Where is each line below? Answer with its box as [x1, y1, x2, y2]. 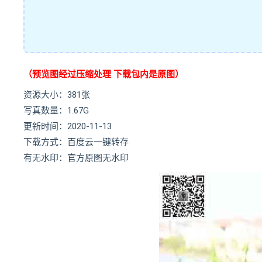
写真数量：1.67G [23, 105, 89, 116]
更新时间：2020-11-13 [23, 121, 112, 132]
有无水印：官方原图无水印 [23, 153, 129, 163]
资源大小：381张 [23, 89, 90, 100]
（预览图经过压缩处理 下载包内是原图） [23, 69, 184, 80]
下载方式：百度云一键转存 [23, 137, 129, 147]
